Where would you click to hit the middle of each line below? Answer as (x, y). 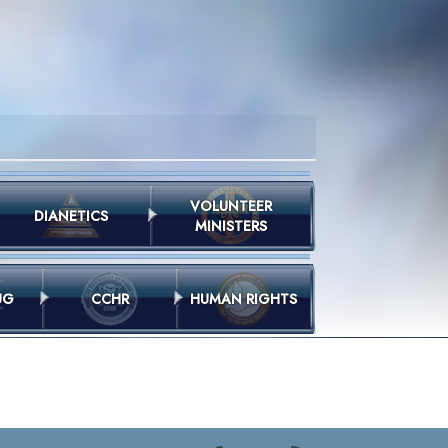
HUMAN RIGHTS (243, 299)
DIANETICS (70, 216)
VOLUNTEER (230, 206)
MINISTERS (230, 226)
